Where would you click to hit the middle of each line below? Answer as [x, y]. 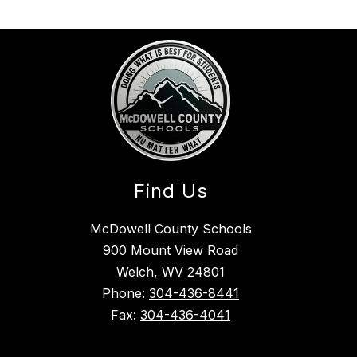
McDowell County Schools [171, 229]
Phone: [126, 294]
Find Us [171, 191]
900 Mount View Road [171, 251]
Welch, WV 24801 [171, 272]
